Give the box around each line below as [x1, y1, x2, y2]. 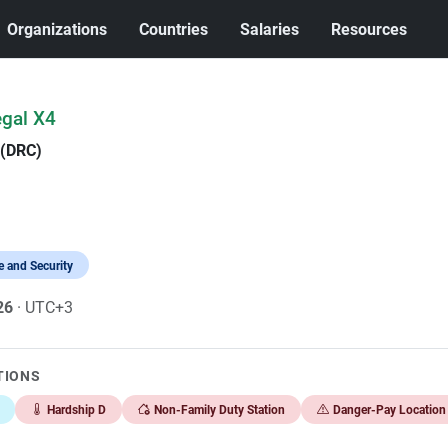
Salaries [240, 19, 300, 39]
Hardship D [46, 402, 106, 417]
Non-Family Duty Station [153, 402, 285, 417]
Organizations [7, 19, 108, 39]
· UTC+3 [16, 298, 73, 317]
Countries [139, 19, 209, 39]
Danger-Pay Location [332, 402, 446, 417]
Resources [331, 19, 408, 39]
